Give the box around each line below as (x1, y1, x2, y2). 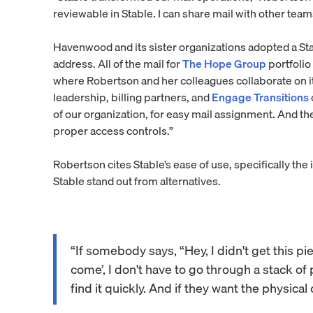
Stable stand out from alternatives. (52, 172, 221, 191)
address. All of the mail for (52, 54, 182, 73)
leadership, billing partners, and (52, 88, 212, 107)
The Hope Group (182, 54, 266, 73)
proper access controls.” (52, 122, 173, 140)
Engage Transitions (211, 88, 309, 107)
